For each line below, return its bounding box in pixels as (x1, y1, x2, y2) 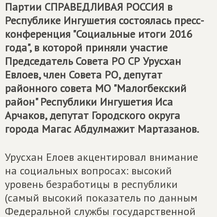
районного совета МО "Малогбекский (5, 81, 186, 95)
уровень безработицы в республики (5, 177, 178, 191)
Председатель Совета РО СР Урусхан (5, 54, 181, 68)
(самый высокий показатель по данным (5, 191, 198, 204)
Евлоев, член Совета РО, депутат (5, 68, 162, 81)
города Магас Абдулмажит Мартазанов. (5, 122, 199, 136)
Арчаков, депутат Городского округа (5, 108, 180, 122)
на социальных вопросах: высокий (5, 164, 172, 177)
